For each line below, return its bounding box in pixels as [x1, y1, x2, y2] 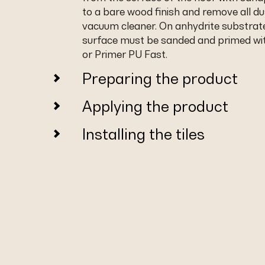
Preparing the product [82, 70, 238, 88]
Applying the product [82, 98, 228, 115]
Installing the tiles [82, 125, 205, 143]
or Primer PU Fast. [82, 48, 167, 60]
